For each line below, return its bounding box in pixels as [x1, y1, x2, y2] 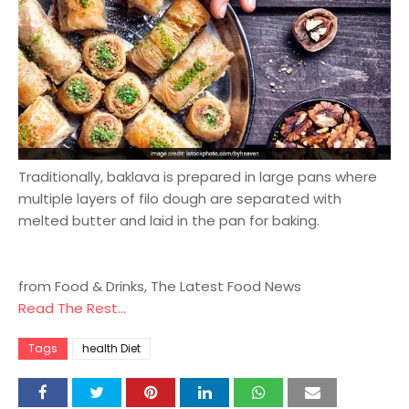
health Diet [82, 341, 141, 357]
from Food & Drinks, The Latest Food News [18, 277, 301, 297]
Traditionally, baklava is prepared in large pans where [18, 167, 377, 187]
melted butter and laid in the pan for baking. [18, 211, 320, 231]
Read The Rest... [18, 299, 126, 319]
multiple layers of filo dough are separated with [18, 189, 341, 209]
